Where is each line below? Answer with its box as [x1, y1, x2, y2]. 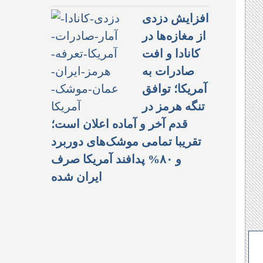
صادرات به [142, 64, 194, 77]
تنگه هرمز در [142, 99, 205, 113]
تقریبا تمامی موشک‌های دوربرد [51, 134, 201, 148]
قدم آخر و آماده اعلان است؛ [51, 117, 188, 130]
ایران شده [51, 170, 102, 183]
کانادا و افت [142, 46, 200, 60]
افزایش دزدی [142, 11, 209, 25]
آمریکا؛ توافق [142, 82, 207, 95]
